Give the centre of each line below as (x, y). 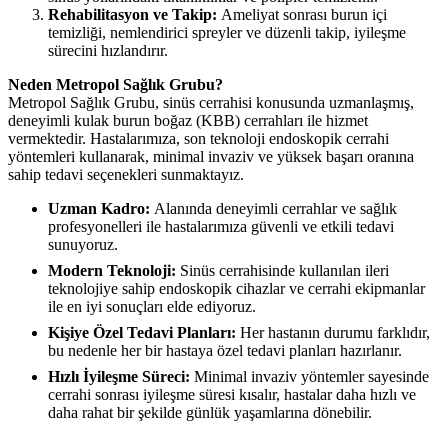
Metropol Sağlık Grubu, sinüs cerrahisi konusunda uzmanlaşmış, (211, 103)
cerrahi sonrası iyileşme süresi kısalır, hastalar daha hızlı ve (232, 395)
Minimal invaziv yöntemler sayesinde (309, 377)
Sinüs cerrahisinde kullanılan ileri (282, 271)
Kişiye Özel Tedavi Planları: (142, 333)
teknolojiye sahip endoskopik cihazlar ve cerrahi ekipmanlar (236, 289)
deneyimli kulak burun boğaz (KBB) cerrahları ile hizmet (188, 121)
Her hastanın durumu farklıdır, (333, 333)
